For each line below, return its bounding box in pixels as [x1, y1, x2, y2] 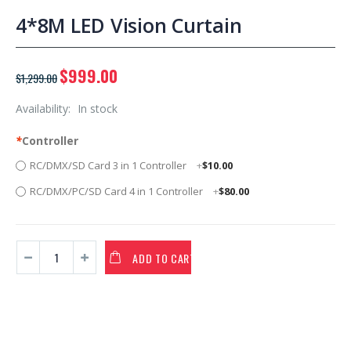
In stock [78, 101, 118, 116]
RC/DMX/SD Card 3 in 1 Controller [30, 157, 189, 172]
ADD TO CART [132, 249, 196, 266]
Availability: [16, 101, 74, 116]
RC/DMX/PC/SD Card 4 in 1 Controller [30, 183, 205, 198]
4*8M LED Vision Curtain [16, 12, 242, 38]
